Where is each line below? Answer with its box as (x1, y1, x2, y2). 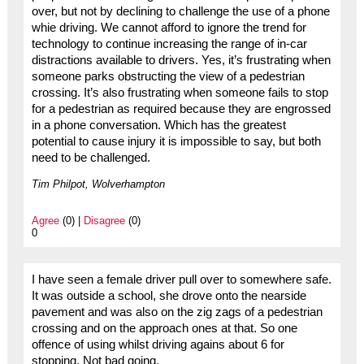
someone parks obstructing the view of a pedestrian (31, 70, 305, 84)
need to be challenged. (31, 151, 150, 165)
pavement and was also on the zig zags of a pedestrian (31, 305, 323, 319)
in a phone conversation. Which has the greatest (31, 119, 286, 132)
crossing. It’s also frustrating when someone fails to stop (31, 86, 328, 100)
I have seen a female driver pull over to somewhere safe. (31, 273, 331, 287)
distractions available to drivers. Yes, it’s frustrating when (31, 54, 331, 67)
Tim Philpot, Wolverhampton (31, 178, 165, 191)
